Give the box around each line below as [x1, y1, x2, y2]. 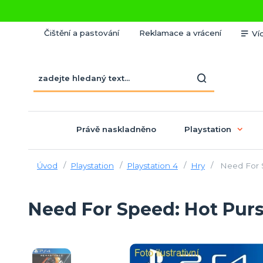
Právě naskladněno [76, 124, 156, 134]
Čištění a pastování [43, 28, 119, 38]
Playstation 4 [126, 160, 178, 170]
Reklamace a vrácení [139, 28, 221, 38]
